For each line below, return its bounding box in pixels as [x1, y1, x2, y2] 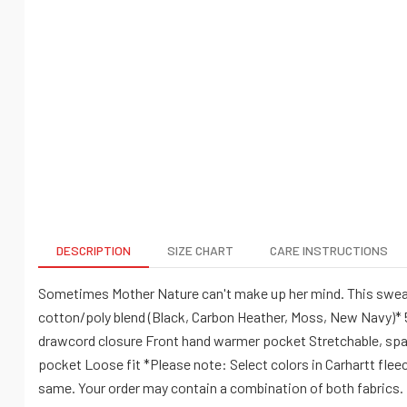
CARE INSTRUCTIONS [270, 243, 388, 259]
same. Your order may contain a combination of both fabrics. [38, 379, 403, 397]
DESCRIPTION [56, 243, 131, 259]
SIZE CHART [167, 243, 233, 259]
